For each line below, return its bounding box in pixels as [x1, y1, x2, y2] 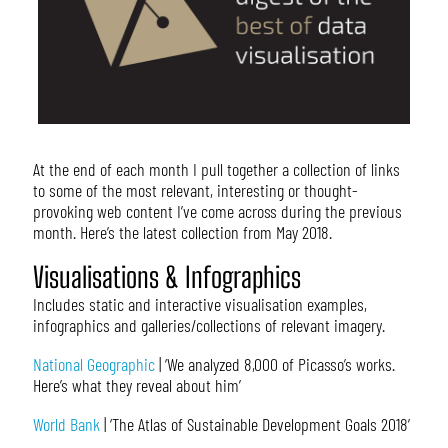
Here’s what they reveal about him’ [32, 374, 241, 397]
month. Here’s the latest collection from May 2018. [32, 221, 332, 244]
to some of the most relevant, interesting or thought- [32, 179, 358, 202]
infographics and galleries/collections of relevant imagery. [32, 314, 385, 337]
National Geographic [32, 353, 155, 376]
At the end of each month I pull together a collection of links [32, 158, 400, 181]
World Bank [32, 413, 100, 436]
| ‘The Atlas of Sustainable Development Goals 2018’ [99, 413, 410, 436]
